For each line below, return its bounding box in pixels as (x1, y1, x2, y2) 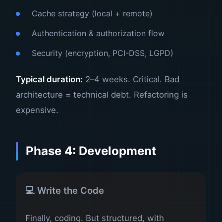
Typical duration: (16, 74, 83, 85)
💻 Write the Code (25, 185, 105, 196)
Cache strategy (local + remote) (32, 8, 153, 19)
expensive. (16, 105, 58, 115)
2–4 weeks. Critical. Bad (83, 74, 179, 85)
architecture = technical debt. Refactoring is (16, 90, 188, 100)
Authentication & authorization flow (32, 28, 165, 39)
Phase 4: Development (26, 144, 156, 159)
